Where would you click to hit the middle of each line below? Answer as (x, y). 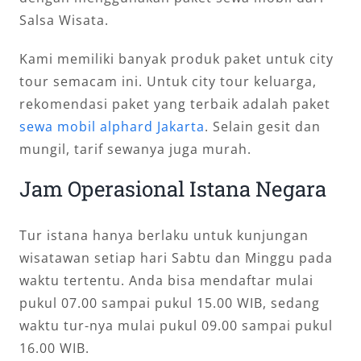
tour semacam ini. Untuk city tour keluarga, (168, 81)
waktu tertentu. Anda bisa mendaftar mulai (166, 281)
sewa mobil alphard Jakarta (112, 126)
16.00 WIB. (54, 349)
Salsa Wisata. (64, 20)
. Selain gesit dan (263, 126)
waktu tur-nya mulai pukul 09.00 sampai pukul (176, 326)
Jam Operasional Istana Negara (173, 188)
